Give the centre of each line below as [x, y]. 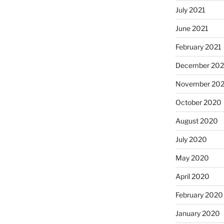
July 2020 [191, 139]
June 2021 [192, 28]
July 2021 [190, 10]
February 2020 [199, 195]
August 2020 [196, 121]
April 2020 [192, 176]
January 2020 [197, 213]
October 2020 [198, 102]
